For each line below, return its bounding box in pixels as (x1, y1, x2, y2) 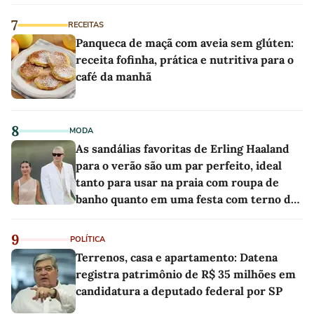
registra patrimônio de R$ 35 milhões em (76, 267, 296, 282)
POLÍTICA (70, 234, 105, 245)
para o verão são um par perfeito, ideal (76, 158, 282, 173)
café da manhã (76, 69, 151, 84)
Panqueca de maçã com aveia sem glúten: (76, 36, 294, 50)
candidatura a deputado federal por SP (76, 284, 282, 299)
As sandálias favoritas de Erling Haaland (76, 142, 289, 156)
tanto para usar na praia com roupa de (76, 175, 279, 190)
